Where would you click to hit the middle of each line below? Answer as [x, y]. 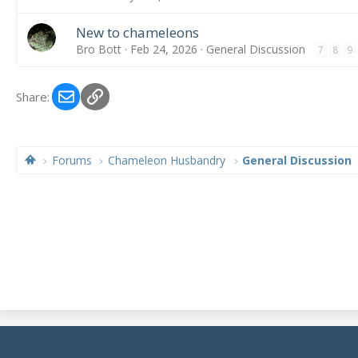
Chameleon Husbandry [167, 160]
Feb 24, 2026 [163, 49]
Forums [72, 160]
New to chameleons [137, 32]
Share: [33, 97]
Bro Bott [98, 49]
